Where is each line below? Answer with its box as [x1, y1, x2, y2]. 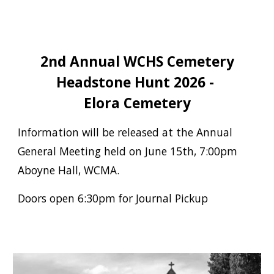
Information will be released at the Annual [18, 125, 233, 140]
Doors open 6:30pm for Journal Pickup [18, 191, 209, 206]
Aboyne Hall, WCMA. [18, 163, 123, 178]
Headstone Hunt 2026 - [56, 73, 218, 92]
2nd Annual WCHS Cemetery [40, 52, 234, 72]
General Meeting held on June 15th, [18, 144, 200, 159]
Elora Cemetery [83, 94, 191, 113]
